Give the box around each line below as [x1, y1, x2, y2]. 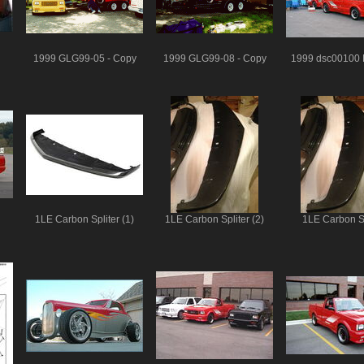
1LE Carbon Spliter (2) [165, 214, 264, 225]
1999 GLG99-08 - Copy [162, 54, 266, 64]
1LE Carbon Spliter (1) [35, 214, 134, 225]
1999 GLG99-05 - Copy [32, 54, 136, 64]
